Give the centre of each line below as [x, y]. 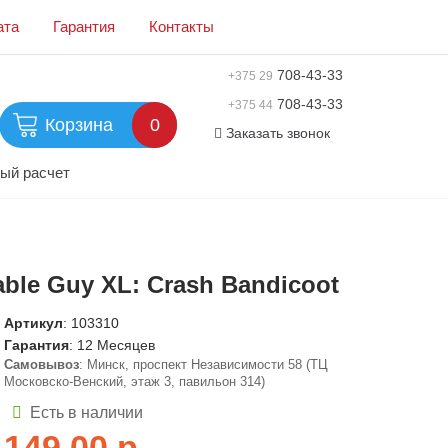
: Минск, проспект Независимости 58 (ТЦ [203, 364]
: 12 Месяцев [112, 345]
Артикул [33, 323]
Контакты [181, 26]
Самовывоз [41, 364]
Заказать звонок [277, 133]
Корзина [79, 125]
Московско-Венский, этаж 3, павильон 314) [134, 381]
